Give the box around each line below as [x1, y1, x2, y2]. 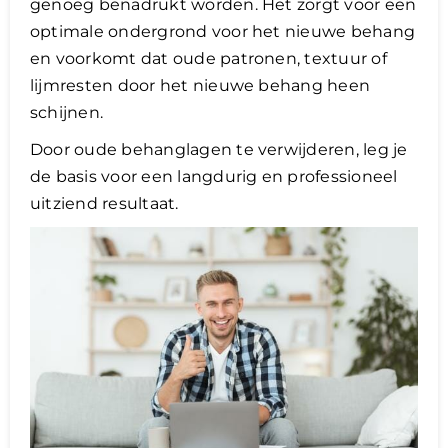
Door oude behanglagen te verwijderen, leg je [30, 139, 408, 159]
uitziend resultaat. [30, 193, 179, 213]
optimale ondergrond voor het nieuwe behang [30, 21, 416, 41]
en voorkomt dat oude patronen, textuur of [30, 48, 387, 68]
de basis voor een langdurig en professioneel [30, 166, 398, 186]
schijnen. [30, 102, 104, 122]
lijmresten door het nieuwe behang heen [30, 75, 371, 95]
